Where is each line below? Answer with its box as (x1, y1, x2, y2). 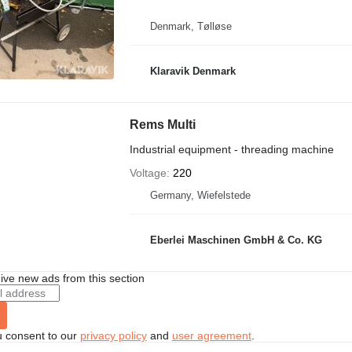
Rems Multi (129, 117, 196, 131)
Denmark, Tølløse (149, 20, 232, 32)
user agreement (171, 328, 251, 342)
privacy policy (79, 328, 147, 342)
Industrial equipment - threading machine (129, 142, 334, 156)
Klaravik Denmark (149, 65, 236, 77)
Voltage (129, 166, 167, 179)
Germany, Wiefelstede (149, 189, 251, 201)
